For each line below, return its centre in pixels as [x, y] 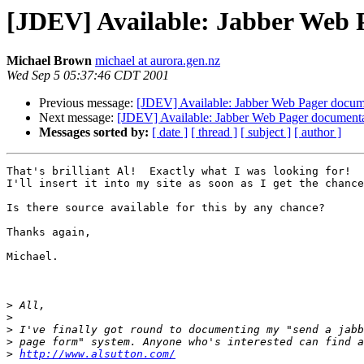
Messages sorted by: [94, 132]
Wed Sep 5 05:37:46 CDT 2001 [88, 76]
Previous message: [88, 103]
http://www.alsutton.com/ [97, 354]
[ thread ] [214, 132]
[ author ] [318, 132]
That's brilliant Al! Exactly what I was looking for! [179, 171]
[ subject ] [266, 132]
